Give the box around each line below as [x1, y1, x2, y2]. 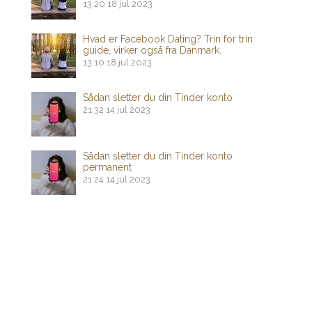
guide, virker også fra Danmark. [83, 45, 221, 56]
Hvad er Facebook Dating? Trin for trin [83, 33, 253, 45]
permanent [83, 162, 132, 173]
